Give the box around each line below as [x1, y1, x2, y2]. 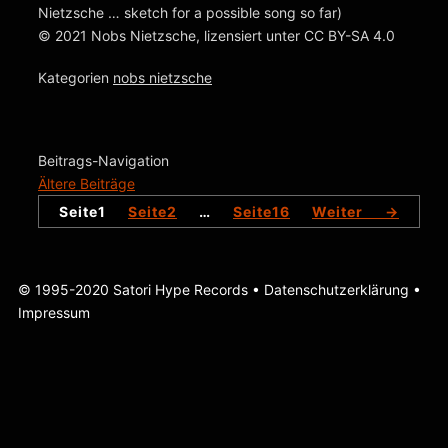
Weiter [312, 203, 385, 221]
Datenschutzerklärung [264, 281, 409, 299]
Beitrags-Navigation [38, 152, 169, 170]
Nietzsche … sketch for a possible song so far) [38, 3, 342, 21]
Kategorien [38, 69, 113, 87]
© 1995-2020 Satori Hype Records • [18, 281, 264, 299]
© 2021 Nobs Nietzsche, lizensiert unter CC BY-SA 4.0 [38, 26, 395, 44]
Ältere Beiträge [38, 175, 135, 193]
